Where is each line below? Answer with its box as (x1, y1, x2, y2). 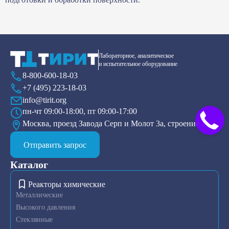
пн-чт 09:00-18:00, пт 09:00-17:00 (22, 107, 137, 116)
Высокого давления (16, 203, 75, 212)
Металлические (16, 191, 63, 199)
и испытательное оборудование (99, 60, 177, 68)
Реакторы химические (28, 179, 105, 189)
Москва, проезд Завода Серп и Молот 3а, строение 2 (22, 119, 205, 128)
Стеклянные (16, 216, 53, 224)
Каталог (10, 159, 48, 171)
